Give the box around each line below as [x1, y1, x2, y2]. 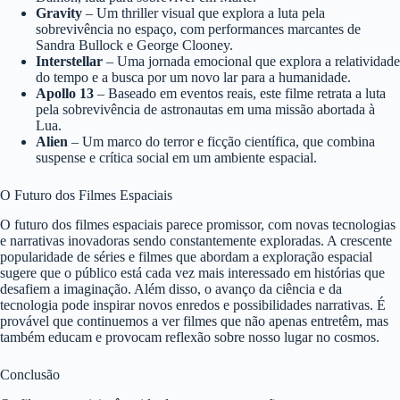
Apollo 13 [36, 86, 94, 102]
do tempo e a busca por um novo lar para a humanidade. [36, 70, 351, 86]
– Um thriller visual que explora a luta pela [82, 5, 325, 21]
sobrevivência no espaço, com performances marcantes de [36, 21, 361, 37]
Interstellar [36, 54, 103, 70]
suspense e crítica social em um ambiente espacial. [36, 150, 317, 166]
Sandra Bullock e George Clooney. [36, 37, 233, 54]
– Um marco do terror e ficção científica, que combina [68, 134, 375, 150]
